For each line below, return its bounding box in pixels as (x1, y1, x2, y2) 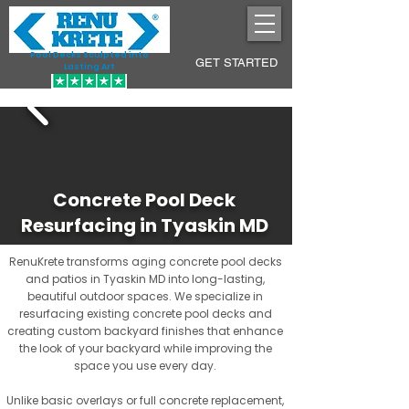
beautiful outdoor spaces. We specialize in (27, 288, 263, 304)
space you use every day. (74, 358, 216, 373)
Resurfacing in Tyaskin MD (20, 213, 268, 238)
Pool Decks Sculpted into (30, 49, 149, 60)
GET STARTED (195, 56, 278, 69)
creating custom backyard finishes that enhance (7, 323, 283, 339)
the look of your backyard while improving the (18, 341, 272, 356)
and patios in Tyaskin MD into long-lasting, (26, 271, 265, 287)
